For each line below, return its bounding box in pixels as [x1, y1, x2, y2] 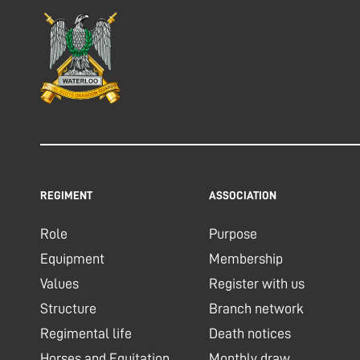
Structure [40, 301, 96, 317]
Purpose [209, 227, 257, 242]
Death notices [209, 326, 291, 342]
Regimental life [40, 326, 132, 342]
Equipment [40, 252, 104, 267]
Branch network [209, 301, 304, 317]
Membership [209, 252, 283, 267]
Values [40, 276, 79, 292]
